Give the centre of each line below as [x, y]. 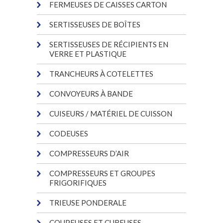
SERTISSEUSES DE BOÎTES [95, 24]
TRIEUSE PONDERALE [88, 202]
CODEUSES [69, 133]
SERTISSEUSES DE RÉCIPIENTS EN [109, 44]
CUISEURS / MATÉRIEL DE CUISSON [111, 113]
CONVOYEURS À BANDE [91, 93]
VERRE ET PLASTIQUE [88, 54]
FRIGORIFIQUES [78, 182]
